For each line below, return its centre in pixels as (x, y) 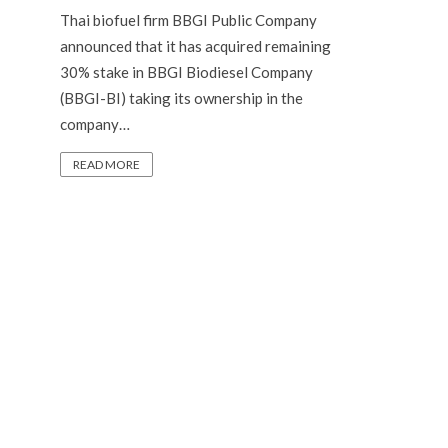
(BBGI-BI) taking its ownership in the (181, 98)
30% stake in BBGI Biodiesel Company (186, 72)
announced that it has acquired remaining (195, 46)
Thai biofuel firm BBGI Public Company (188, 20)
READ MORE (106, 164)
